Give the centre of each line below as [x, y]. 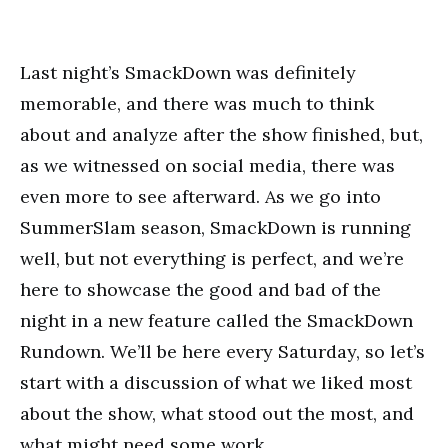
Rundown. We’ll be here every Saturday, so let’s [222, 351]
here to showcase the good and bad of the [200, 289]
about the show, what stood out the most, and [217, 413]
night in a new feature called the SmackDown [216, 320]
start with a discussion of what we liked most [216, 382]
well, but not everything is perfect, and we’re [212, 258]
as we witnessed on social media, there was [207, 165]
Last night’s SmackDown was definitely [188, 72]
